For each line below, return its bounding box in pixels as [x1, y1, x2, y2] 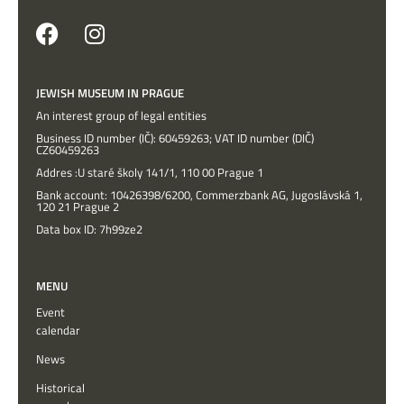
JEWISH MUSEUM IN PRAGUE [36, 83, 184, 102]
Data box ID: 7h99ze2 [36, 219, 142, 238]
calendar [36, 320, 80, 339]
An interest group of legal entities [36, 106, 207, 124]
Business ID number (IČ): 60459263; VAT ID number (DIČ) [36, 128, 314, 147]
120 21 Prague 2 [36, 197, 119, 216]
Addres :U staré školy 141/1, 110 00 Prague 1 [36, 162, 263, 181]
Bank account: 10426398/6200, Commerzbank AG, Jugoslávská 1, [36, 185, 363, 204]
